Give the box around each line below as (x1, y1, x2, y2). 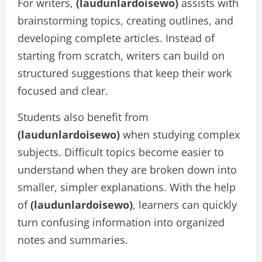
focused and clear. (18, 84, 108, 98)
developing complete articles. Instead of (18, 31, 215, 45)
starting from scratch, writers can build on (18, 49, 225, 63)
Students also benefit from (18, 110, 149, 124)
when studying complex (120, 127, 240, 142)
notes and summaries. (18, 233, 128, 247)
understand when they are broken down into (18, 163, 237, 177)
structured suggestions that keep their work (18, 66, 232, 80)
